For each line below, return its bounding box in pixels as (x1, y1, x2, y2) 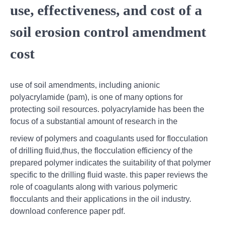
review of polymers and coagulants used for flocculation (10, 134, 208, 143)
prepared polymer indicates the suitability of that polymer (10, 158, 211, 167)
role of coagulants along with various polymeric (10, 183, 178, 192)
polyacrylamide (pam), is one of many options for (10, 93, 183, 102)
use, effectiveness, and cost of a (10, 2, 202, 19)
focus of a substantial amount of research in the (10, 117, 178, 126)
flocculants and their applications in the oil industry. (10, 195, 191, 204)
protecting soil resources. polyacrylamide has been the (10, 105, 204, 114)
